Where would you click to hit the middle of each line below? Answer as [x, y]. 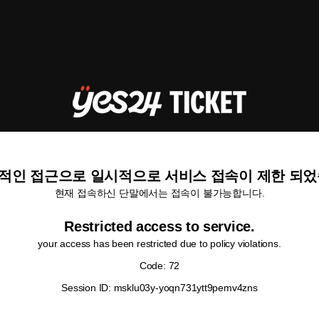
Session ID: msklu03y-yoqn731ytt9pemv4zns [159, 288]
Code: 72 [159, 266]
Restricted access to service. [159, 226]
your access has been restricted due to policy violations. [159, 244]
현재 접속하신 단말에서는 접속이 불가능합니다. [159, 193]
